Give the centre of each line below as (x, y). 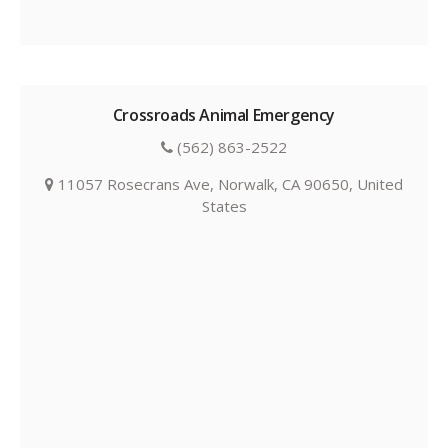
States (224, 206)
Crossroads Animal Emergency (224, 115)
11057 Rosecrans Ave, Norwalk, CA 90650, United (228, 184)
